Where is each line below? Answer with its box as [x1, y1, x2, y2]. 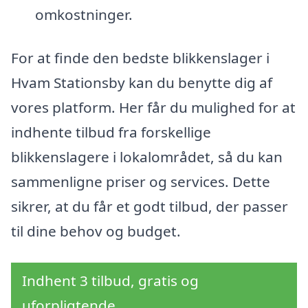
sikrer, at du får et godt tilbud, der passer [11, 197, 288, 217]
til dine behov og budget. [11, 221, 181, 241]
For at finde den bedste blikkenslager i [11, 48, 269, 68]
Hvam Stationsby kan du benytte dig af [11, 73, 272, 93]
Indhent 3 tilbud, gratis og [22, 271, 199, 291]
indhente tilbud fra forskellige [11, 122, 211, 142]
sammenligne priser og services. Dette [11, 172, 270, 192]
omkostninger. [34, 4, 133, 24]
